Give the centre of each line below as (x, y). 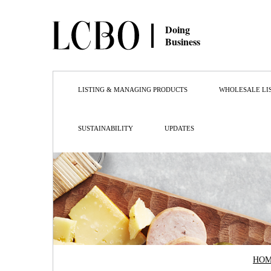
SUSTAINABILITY (106, 128)
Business (182, 41)
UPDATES (179, 128)
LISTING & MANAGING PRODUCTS (133, 90)
